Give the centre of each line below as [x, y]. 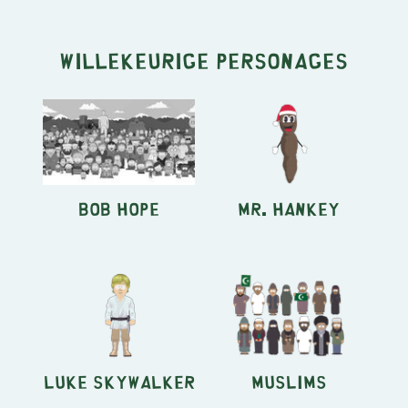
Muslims [289, 381]
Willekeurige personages [204, 59]
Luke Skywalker [119, 381]
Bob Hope [119, 208]
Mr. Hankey [289, 208]
